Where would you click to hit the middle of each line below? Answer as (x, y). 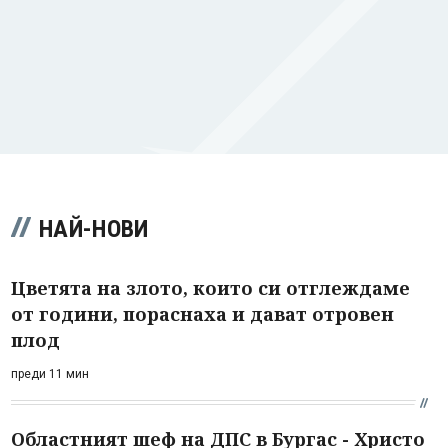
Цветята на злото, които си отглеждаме (210, 287)
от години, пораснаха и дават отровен (202, 313)
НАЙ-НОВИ (94, 228)
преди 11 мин (50, 373)
